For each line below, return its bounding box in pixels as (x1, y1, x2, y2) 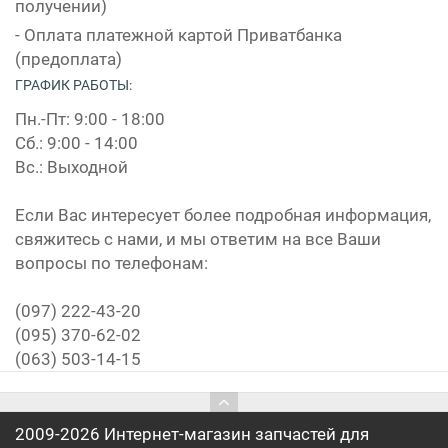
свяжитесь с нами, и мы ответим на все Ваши (15, 229, 381, 250)
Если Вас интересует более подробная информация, (15, 205, 431, 226)
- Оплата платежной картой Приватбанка (15, 25, 342, 46)
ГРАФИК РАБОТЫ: (15, 77, 132, 94)
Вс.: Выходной (15, 157, 128, 178)
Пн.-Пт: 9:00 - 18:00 (15, 109, 165, 130)
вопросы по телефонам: (15, 253, 208, 274)
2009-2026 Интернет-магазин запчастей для (15, 424, 369, 445)
